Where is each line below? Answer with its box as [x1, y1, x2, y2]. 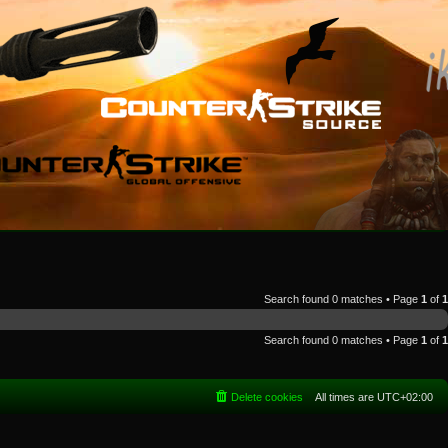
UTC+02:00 [377, 391, 433, 403]
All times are [315, 391, 377, 403]
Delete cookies [231, 391, 303, 403]
